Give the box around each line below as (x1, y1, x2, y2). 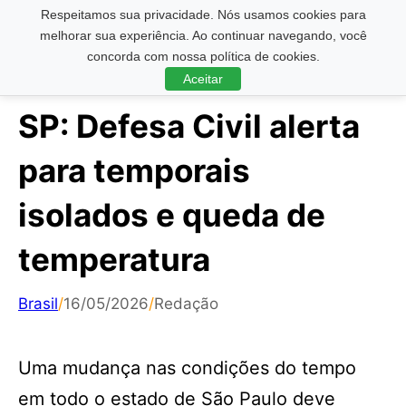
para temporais (18, 151, 250, 189)
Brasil (18, 295, 58, 313)
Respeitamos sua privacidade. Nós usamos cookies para (40, 7, 366, 22)
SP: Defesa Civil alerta (18, 107, 360, 145)
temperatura (18, 240, 210, 278)
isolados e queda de (18, 196, 325, 234)
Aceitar (183, 72, 223, 86)
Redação (154, 295, 218, 313)
